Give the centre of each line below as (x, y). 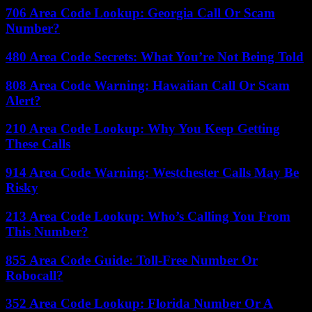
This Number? (47, 231)
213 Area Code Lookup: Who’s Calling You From (148, 216)
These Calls (38, 144)
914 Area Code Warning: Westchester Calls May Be (152, 173)
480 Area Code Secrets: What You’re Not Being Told (155, 57)
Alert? (23, 100)
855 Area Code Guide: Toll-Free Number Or (132, 260)
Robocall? (34, 275)
